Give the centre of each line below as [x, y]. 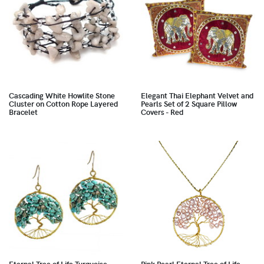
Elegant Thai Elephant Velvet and [197, 96]
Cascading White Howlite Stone [62, 96]
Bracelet [23, 112]
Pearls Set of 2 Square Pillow [189, 104]
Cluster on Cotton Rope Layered [63, 104]
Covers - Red [162, 112]
